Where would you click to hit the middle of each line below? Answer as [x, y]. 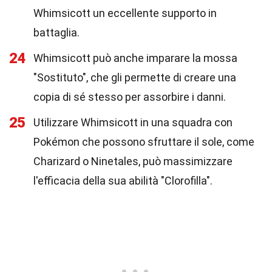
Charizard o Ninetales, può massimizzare [133, 161]
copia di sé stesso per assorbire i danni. [130, 97]
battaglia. [56, 32]
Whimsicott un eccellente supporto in [125, 13]
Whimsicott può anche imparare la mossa [135, 58]
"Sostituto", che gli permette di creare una [135, 77]
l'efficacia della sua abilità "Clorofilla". [123, 181]
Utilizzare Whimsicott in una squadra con [133, 122]
